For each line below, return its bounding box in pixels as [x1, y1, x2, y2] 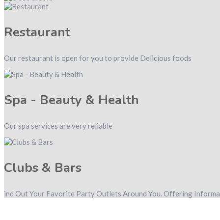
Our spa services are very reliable [4, 121, 112, 131]
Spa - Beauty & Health [4, 91, 139, 109]
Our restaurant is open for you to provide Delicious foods [4, 54, 192, 63]
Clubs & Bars [4, 159, 82, 177]
